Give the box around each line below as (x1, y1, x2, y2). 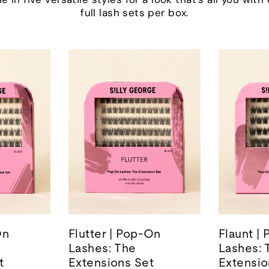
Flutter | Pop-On (68, 227, 161, 241)
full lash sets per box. (80, 6, 189, 20)
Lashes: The (68, 241, 136, 255)
